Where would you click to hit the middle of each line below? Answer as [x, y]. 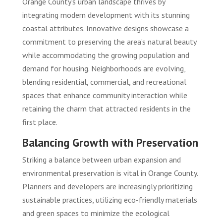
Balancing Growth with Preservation [110, 143]
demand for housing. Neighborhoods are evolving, [104, 69]
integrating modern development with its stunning [106, 15]
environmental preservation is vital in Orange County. [110, 173]
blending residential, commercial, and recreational [104, 82]
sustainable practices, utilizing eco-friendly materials [110, 200]
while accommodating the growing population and [106, 55]
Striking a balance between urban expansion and [101, 160]
